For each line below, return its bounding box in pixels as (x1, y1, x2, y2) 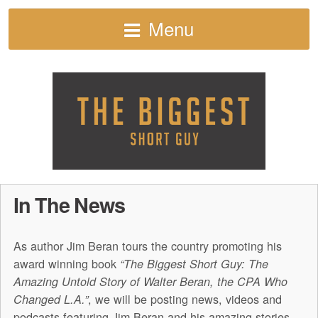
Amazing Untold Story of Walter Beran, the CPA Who (13, 273, 287, 290)
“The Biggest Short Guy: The (119, 256, 268, 273)
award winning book (13, 255, 120, 273)
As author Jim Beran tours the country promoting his (13, 237, 282, 255)
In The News (13, 190, 125, 220)
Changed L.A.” (13, 291, 88, 308)
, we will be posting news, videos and (87, 290, 282, 308)
